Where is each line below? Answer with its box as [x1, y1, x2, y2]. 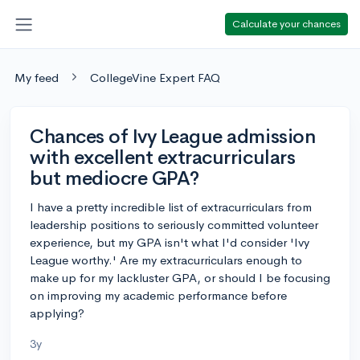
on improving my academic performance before [30, 287, 287, 303]
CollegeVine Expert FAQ [90, 69, 220, 85]
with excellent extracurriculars [30, 145, 296, 170]
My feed [14, 69, 59, 85]
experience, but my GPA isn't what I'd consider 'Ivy [30, 234, 309, 250]
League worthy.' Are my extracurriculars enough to [30, 252, 302, 268]
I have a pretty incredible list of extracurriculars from [30, 198, 312, 215]
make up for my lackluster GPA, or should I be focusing [30, 269, 330, 285]
